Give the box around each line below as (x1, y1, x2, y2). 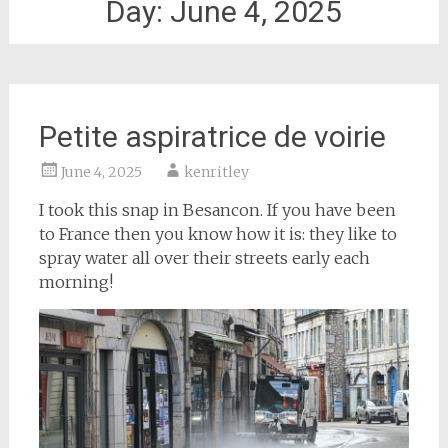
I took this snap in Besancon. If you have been (38, 200, 396, 220)
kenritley (183, 163, 249, 181)
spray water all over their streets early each (38, 248, 370, 268)
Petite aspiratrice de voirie (38, 119, 386, 154)
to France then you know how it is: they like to (38, 224, 397, 244)
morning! (38, 272, 113, 292)
